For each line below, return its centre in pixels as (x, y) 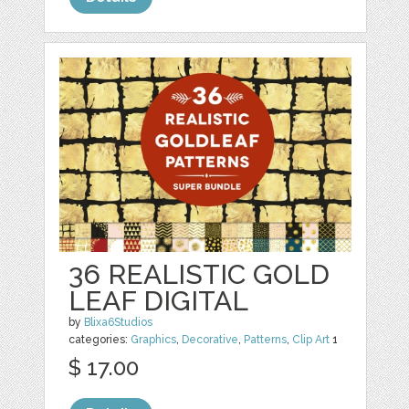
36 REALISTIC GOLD (199, 274)
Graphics (154, 339)
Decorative (210, 339)
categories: (100, 339)
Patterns (266, 339)
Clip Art (311, 339)
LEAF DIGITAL (159, 300)
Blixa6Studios (119, 322)
